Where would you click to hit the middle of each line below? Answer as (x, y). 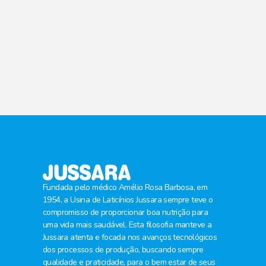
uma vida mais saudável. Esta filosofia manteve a (127, 224)
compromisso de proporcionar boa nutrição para (125, 212)
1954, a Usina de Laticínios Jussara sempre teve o (128, 199)
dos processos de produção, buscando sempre (123, 249)
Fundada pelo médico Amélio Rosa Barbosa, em (125, 187)
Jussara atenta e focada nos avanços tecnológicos (130, 237)
